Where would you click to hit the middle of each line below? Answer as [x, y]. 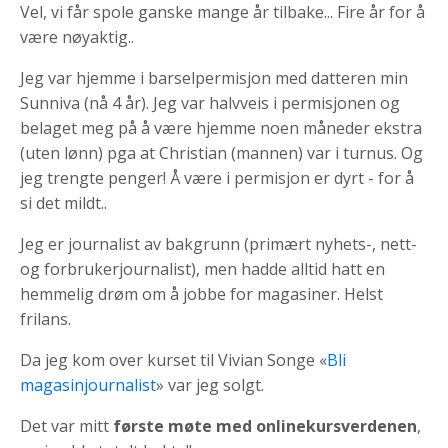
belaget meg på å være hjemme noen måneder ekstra [221, 127]
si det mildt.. [63, 202]
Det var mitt [66, 425]
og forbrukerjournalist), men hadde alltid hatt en [202, 268]
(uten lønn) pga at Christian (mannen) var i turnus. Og [221, 152]
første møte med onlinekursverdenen [265, 425]
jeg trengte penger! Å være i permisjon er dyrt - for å [217, 177]
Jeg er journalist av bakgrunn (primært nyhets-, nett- [218, 243]
